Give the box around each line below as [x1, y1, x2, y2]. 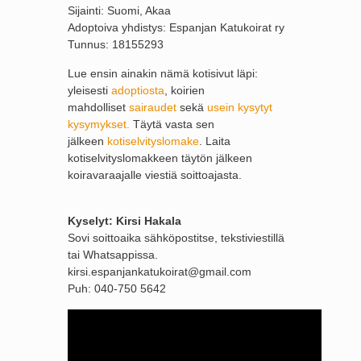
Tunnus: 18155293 [68, 38, 164, 51]
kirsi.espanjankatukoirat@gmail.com [68, 265, 251, 278]
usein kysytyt [207, 101, 272, 114]
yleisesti [68, 84, 111, 97]
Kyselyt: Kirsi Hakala [68, 214, 181, 227]
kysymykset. [68, 118, 130, 131]
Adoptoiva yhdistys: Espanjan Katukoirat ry [68, 21, 284, 34]
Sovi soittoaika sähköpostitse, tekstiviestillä [68, 231, 284, 244]
